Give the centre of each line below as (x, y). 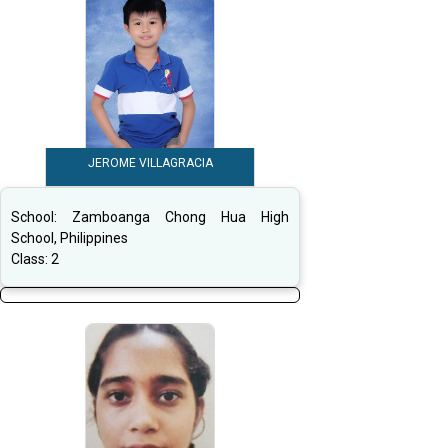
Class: (31, 259)
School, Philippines (69, 238)
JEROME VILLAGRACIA (150, 163)
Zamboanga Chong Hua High (180, 217)
